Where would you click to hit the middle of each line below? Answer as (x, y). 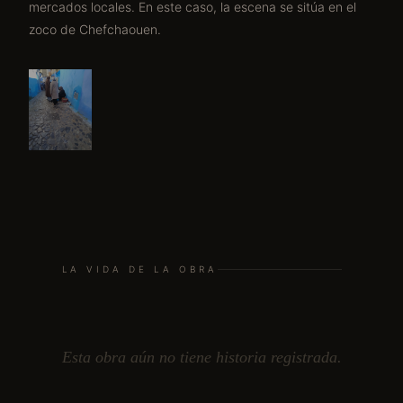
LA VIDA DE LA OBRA (139, 269)
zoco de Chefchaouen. (95, 29)
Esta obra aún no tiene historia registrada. (201, 357)
